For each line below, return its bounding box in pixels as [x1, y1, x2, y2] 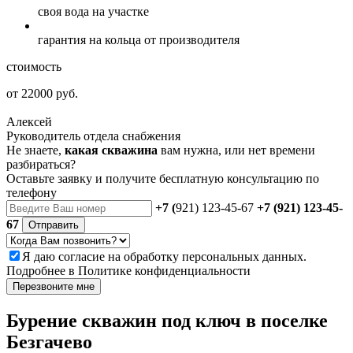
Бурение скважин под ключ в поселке [6, 310, 328, 331]
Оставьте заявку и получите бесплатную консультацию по [6, 171, 319, 185]
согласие [58, 249, 105, 263]
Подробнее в [6, 263, 78, 277]
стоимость [6, 59, 61, 73]
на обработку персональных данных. [105, 249, 307, 263]
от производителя [144, 32, 240, 46]
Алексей [6, 114, 52, 128]
